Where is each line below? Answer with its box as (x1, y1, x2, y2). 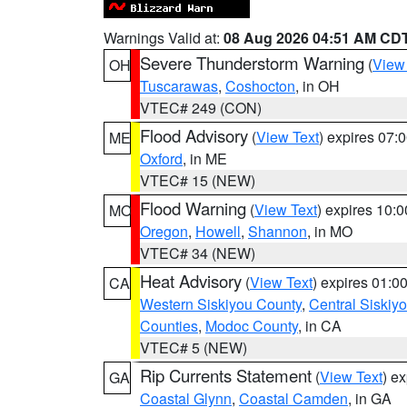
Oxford (140, 148, 183, 169)
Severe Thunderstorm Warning (140, 51, 364, 74)
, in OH (295, 75, 340, 96)
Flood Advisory (140, 124, 248, 147)
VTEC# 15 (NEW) (140, 170, 255, 191)
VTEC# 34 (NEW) (140, 243, 255, 263)
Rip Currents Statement (140, 363, 312, 387)
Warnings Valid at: (104, 27, 223, 48)
